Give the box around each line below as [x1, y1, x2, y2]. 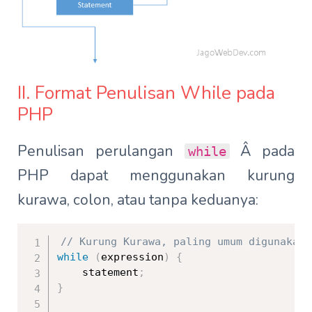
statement [57, 266, 139, 279]
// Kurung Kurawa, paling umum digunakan [61, 235, 305, 249]
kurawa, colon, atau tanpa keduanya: [17, 190, 258, 210]
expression [101, 251, 164, 264]
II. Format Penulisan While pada [17, 81, 275, 106]
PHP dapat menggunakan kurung [17, 166, 295, 186]
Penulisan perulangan [17, 141, 185, 162]
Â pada [229, 141, 295, 162]
